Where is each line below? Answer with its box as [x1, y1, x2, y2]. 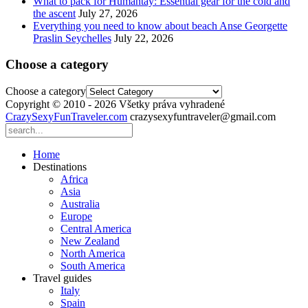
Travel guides [33, 272, 91, 284]
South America [60, 259, 125, 272]
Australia [60, 197, 100, 210]
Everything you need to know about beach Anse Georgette [33, 19, 287, 32]
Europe [60, 210, 92, 222]
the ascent [33, 7, 76, 19]
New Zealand [60, 234, 120, 247]
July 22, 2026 [114, 32, 173, 44]
